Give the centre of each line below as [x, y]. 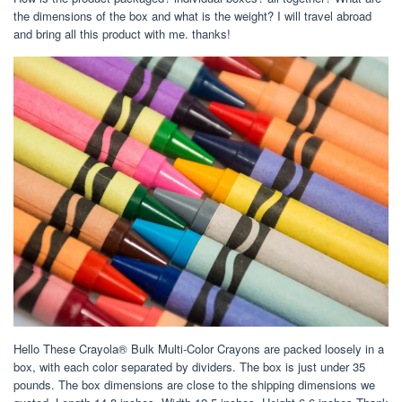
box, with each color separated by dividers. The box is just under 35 [189, 367]
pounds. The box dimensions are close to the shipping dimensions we [194, 385]
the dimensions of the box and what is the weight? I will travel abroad [192, 15]
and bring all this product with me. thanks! [122, 33]
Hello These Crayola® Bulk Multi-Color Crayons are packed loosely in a [199, 349]
